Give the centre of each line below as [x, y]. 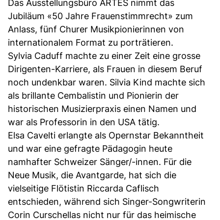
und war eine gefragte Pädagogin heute [90, 148]
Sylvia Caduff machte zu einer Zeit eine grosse [104, 55]
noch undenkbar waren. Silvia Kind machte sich [107, 82]
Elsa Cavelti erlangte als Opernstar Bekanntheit [106, 135]
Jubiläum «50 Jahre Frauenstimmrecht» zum [100, 16]
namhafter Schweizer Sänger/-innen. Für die [100, 162]
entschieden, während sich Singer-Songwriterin [107, 201]
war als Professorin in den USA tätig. [84, 122]
